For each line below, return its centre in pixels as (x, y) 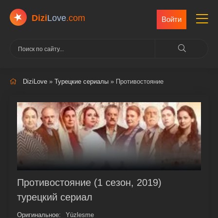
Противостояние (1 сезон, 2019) (89, 182)
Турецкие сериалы (82, 82)
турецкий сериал (55, 197)
